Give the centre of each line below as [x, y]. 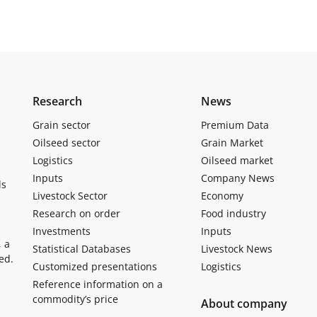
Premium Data [235, 125]
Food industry [233, 213]
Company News [237, 178]
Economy [222, 196]
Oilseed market [237, 160]
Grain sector [62, 125]
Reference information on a [98, 284]
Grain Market [232, 143]
